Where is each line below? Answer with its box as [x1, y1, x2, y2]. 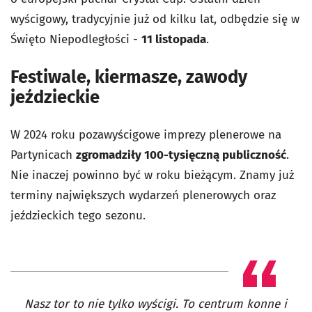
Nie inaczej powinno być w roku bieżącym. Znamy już [10, 168, 294, 183]
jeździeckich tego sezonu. [10, 208, 146, 224]
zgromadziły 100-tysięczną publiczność [76, 148, 286, 163]
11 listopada [141, 32, 206, 47]
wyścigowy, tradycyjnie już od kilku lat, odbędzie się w [10, 12, 299, 27]
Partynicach [10, 148, 76, 163]
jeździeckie [10, 86, 100, 109]
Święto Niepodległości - [10, 32, 141, 47]
